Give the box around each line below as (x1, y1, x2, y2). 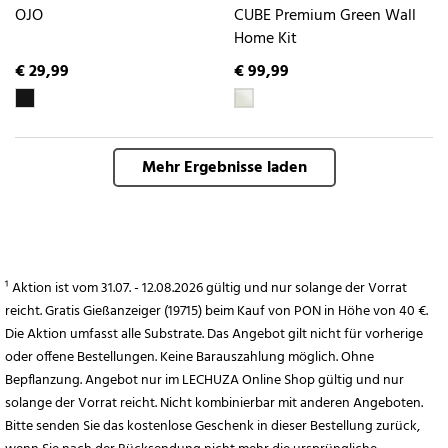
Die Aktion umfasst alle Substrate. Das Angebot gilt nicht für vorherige (5, 323, 423, 347)
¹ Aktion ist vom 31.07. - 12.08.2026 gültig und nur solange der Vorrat (5, 277, 407, 301)
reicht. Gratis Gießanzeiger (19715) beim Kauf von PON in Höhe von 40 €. (5, 300, 428, 324)
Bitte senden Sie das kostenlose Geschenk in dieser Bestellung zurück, (5, 415, 420, 439)
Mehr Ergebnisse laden (141, 155, 307, 182)
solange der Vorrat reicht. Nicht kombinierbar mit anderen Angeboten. (5, 392, 423, 416)
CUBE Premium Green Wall (234, 2, 416, 29)
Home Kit (234, 25, 297, 52)
